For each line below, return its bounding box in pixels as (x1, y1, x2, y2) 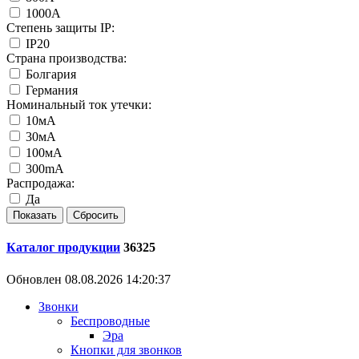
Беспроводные (71, 313, 150, 328)
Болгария (26, 67, 76, 82)
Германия (26, 83, 78, 98)
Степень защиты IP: (6, 21, 115, 35)
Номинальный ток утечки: (6, 98, 151, 112)
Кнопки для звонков (71, 342, 182, 357)
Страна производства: (6, 51, 127, 66)
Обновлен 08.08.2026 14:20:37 (6, 272, 171, 286)
